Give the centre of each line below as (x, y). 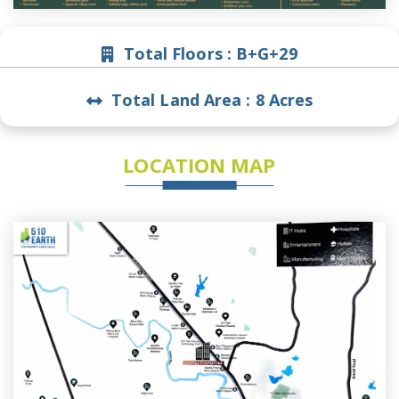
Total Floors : (178, 54)
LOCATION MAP (199, 165)
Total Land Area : (181, 100)
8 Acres (284, 100)
